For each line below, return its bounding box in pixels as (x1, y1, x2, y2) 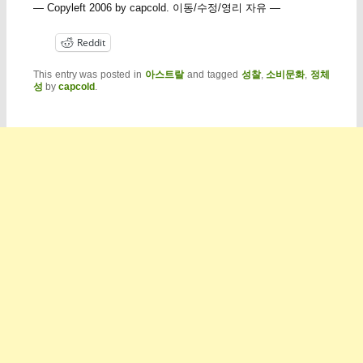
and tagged (184, 68, 241, 80)
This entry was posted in (32, 68, 145, 80)
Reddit (76, 35, 105, 49)
